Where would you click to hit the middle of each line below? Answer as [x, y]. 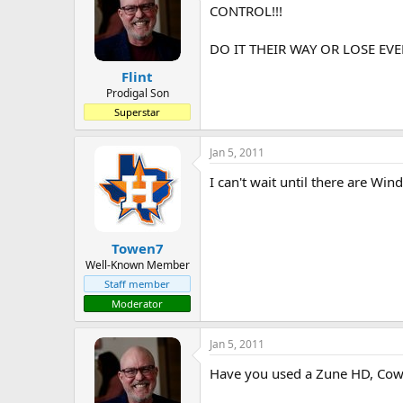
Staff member [137, 283]
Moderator [137, 303]
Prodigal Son [137, 93]
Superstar [137, 112]
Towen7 [137, 248]
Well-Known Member [137, 264]
